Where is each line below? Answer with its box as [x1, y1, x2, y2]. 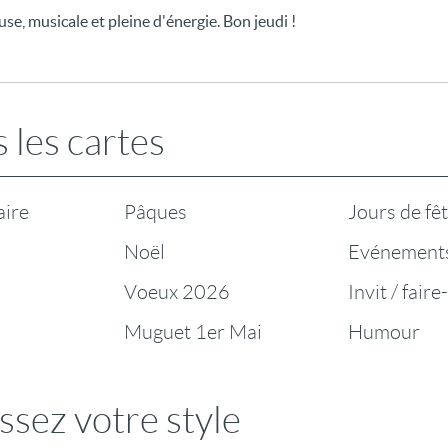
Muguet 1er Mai [124, 321, 263, 343]
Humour [347, 321, 420, 343]
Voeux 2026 [124, 281, 231, 303]
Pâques [124, 201, 188, 223]
